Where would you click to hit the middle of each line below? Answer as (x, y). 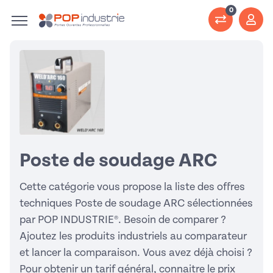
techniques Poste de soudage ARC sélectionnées (136, 203)
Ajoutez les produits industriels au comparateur (133, 236)
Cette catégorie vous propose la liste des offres (132, 187)
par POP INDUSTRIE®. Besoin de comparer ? (123, 220)
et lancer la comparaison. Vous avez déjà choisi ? (136, 253)
